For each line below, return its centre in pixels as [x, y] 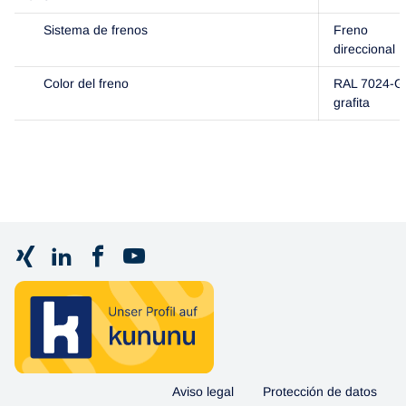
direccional [364, 48]
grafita [352, 102]
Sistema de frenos [96, 29]
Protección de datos [320, 392]
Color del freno [86, 83]
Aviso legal [203, 392]
